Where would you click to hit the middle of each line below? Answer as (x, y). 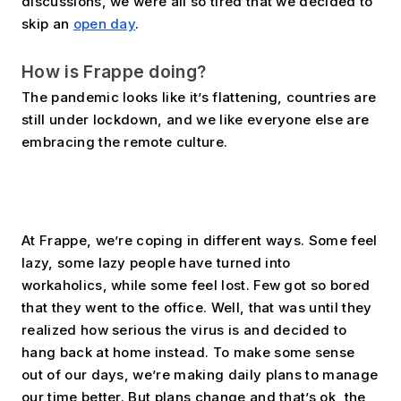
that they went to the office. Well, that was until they (197, 308)
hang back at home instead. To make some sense (188, 353)
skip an (47, 23)
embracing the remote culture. (127, 142)
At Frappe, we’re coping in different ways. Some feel (200, 241)
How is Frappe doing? (114, 71)
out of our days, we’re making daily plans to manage (200, 375)
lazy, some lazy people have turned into (156, 263)
